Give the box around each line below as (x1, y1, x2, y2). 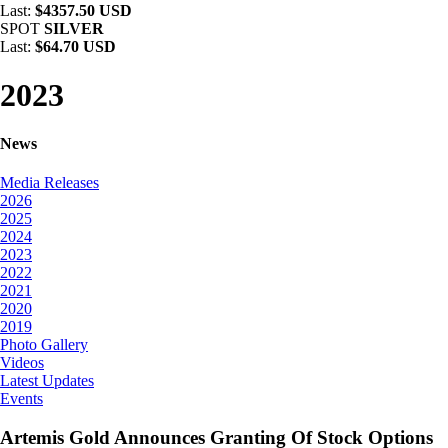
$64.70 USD (35, 38, 116, 55)
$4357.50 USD (35, 2, 132, 19)
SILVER (44, 20, 104, 37)
